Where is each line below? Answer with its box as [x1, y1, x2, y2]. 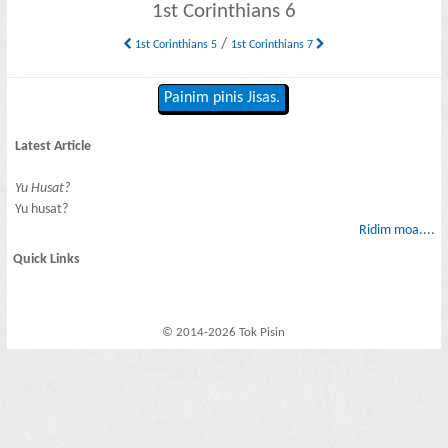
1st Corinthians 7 [230, 38, 316, 51]
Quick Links [13, 252, 81, 268]
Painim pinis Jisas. [164, 90, 281, 107]
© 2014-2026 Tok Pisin [162, 326, 286, 340]
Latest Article [15, 138, 92, 154]
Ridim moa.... [358, 222, 435, 238]
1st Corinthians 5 [131, 38, 217, 51]
